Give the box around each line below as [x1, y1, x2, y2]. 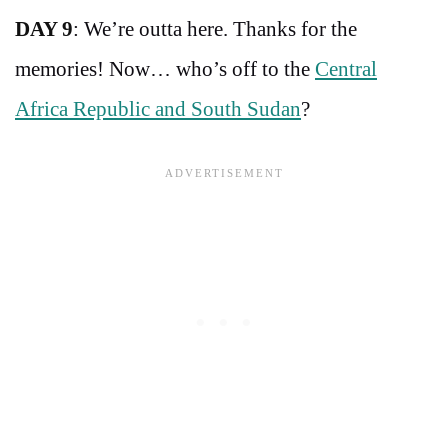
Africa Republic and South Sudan [15, 97, 301, 122]
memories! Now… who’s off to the [15, 57, 315, 82]
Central [315, 57, 377, 82]
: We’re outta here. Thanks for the [73, 17, 357, 42]
